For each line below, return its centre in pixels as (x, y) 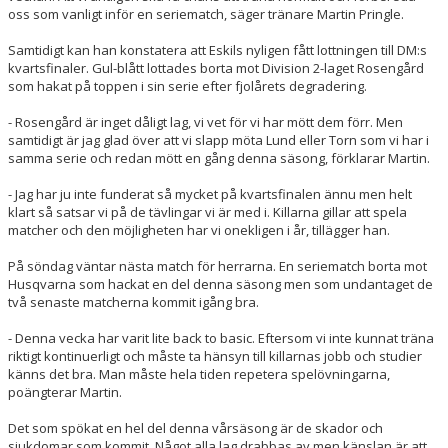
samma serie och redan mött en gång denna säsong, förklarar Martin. (219, 157)
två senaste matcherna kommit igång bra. (133, 301)
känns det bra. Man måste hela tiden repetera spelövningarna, (199, 373)
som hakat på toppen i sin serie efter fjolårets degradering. (187, 85)
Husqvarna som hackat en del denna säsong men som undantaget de (220, 283)
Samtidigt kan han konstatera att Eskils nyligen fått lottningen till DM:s (217, 49)
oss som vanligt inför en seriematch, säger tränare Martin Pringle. (206, 13)
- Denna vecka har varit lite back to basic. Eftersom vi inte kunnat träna (221, 337)
